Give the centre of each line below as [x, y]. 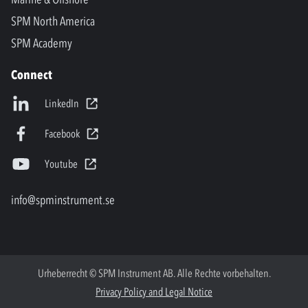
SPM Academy [42, 44]
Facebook [62, 133]
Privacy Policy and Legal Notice [154, 291]
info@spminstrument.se [63, 200]
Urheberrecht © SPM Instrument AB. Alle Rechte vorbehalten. [154, 273]
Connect [32, 75]
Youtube [61, 163]
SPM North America [53, 22]
